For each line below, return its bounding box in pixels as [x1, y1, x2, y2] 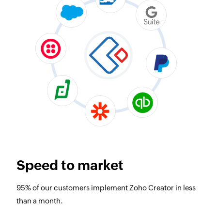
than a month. [16, 196, 63, 205]
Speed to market [16, 157, 124, 173]
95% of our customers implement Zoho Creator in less [16, 183, 196, 192]
